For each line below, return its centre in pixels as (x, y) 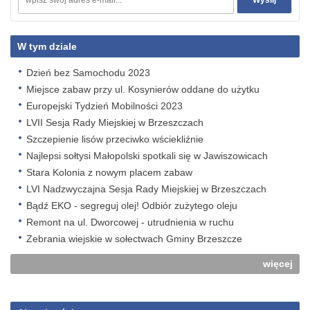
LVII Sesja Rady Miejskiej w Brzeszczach (115, 122)
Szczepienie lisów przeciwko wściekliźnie (115, 139)
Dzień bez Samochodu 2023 (88, 73)
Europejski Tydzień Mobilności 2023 (104, 106)
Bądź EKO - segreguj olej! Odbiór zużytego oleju (132, 206)
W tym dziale (47, 46)
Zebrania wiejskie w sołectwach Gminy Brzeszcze (134, 239)
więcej (278, 264)
